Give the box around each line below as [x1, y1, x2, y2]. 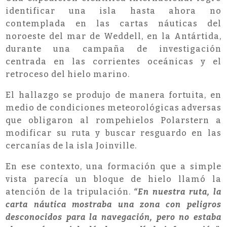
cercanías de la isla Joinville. [6, 141, 137, 151]
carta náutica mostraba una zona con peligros [6, 200, 221, 210]
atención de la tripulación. [6, 187, 134, 197]
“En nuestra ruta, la [134, 187, 221, 197]
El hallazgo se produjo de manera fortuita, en [6, 90, 221, 100]
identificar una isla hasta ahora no [6, 6, 221, 16]
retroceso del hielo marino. [6, 69, 130, 80]
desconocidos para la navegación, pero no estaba [6, 212, 221, 222]
